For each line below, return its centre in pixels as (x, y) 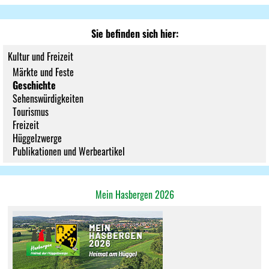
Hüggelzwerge (37, 138)
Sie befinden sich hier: (134, 34)
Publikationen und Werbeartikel (69, 151)
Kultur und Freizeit (41, 56)
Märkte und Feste (43, 72)
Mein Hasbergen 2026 (134, 195)
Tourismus (31, 112)
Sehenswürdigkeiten (48, 98)
